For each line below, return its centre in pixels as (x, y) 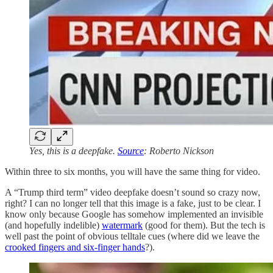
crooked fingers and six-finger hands (75, 247)
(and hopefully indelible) (53, 225)
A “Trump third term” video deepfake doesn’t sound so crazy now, (133, 192)
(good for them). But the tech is (204, 225)
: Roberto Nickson (179, 151)
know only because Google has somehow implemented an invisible (134, 214)
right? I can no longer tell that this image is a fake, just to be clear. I (133, 203)
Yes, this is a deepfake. (73, 151)
